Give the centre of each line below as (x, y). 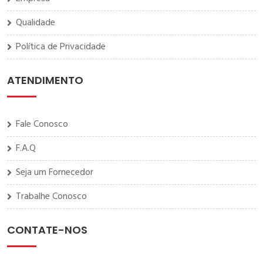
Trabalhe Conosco (51, 197)
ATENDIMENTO (45, 80)
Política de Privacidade (61, 47)
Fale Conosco (42, 125)
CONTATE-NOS (47, 230)
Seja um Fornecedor (55, 173)
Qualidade (36, 23)
